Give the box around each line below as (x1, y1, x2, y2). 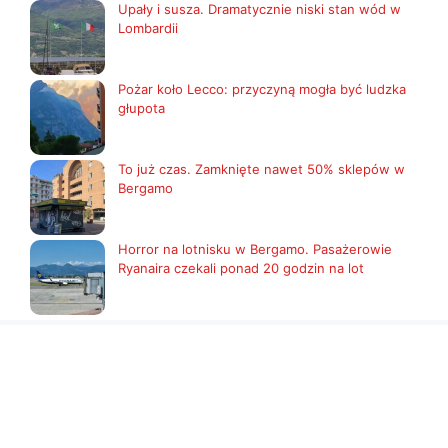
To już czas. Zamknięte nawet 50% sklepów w (118, 160, 405, 177)
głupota (118, 99, 165, 116)
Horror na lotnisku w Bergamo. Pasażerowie (118, 240, 392, 257)
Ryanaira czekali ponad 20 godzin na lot (118, 259, 364, 276)
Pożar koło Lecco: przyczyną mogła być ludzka (118, 80, 406, 97)
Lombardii (118, 19, 178, 36)
